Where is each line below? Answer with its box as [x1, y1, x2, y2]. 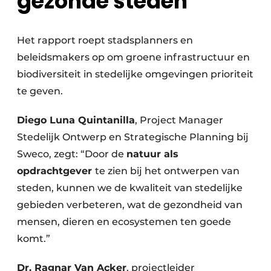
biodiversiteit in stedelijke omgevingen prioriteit [17, 68, 253, 80]
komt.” [17, 233, 50, 245]
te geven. [17, 85, 63, 97]
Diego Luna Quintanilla [17, 114, 135, 126]
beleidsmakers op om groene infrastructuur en [17, 51, 250, 64]
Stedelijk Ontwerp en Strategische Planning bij [17, 131, 249, 143]
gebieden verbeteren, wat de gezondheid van [17, 199, 243, 211]
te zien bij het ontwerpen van [95, 165, 240, 177]
